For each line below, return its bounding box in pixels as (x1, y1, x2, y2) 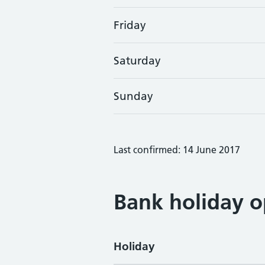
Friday (114, 18, 146, 32)
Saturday (114, 54, 161, 67)
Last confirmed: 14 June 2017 (114, 144, 240, 156)
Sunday (114, 89, 153, 103)
